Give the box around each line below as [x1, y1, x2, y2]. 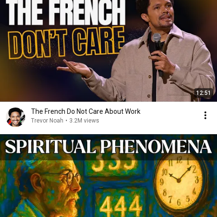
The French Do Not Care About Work [31, 108, 140, 115]
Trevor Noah [31, 117, 63, 124]
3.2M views [69, 117, 99, 124]
